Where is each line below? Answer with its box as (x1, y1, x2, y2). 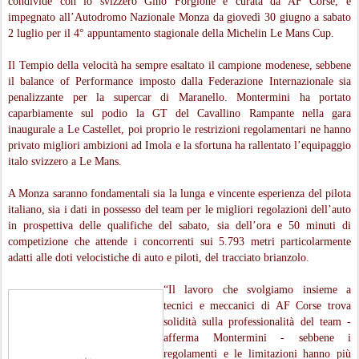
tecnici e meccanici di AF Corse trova (163, 300, 351, 313)
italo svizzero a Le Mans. (8, 155, 122, 168)
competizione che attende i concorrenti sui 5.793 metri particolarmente (8, 236, 351, 248)
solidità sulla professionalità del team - (163, 316, 351, 329)
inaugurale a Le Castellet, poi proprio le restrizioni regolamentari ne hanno (8, 123, 351, 136)
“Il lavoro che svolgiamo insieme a (163, 284, 351, 296)
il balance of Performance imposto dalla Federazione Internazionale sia (8, 75, 351, 88)
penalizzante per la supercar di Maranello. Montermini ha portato (8, 91, 351, 104)
